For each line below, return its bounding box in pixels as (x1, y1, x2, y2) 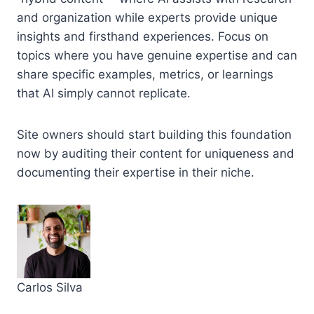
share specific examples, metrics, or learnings (17, 67, 273, 81)
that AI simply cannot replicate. (17, 86, 191, 100)
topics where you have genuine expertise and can (17, 48, 297, 62)
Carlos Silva (17, 280, 83, 294)
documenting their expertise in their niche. (17, 165, 254, 179)
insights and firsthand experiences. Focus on (17, 29, 268, 43)
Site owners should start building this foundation (17, 127, 292, 142)
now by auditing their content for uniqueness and (17, 146, 294, 161)
